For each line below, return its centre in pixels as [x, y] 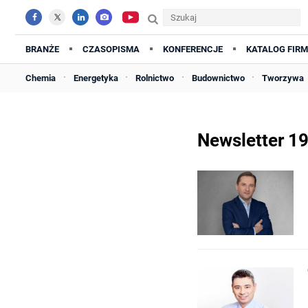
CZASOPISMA [111, 49]
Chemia [41, 78]
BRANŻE [42, 49]
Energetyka [96, 78]
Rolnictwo [155, 78]
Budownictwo [218, 78]
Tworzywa [283, 78]
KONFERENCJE [193, 49]
